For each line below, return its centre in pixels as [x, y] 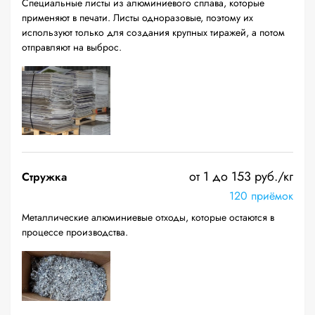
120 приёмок [261, 196]
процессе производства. [75, 232]
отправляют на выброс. [72, 47]
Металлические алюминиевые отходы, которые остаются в [148, 217]
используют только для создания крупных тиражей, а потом [153, 32]
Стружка [44, 177]
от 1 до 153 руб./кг [241, 176]
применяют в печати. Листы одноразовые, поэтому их [137, 18]
